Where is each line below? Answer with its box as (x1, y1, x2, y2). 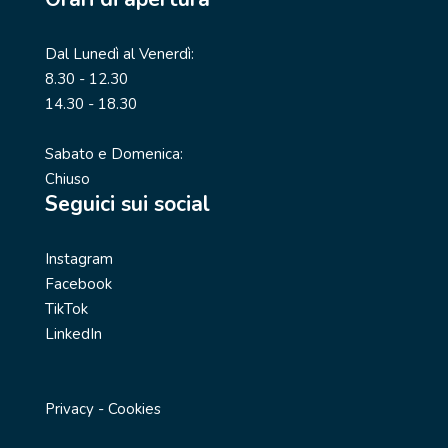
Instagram (44, 248, 113, 269)
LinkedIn (44, 323, 102, 344)
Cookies (107, 398, 161, 419)
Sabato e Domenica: (44, 143, 183, 164)
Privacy (44, 398, 94, 419)
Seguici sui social (44, 189, 210, 218)
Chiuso (44, 168, 90, 189)
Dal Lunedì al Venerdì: (44, 43, 194, 64)
